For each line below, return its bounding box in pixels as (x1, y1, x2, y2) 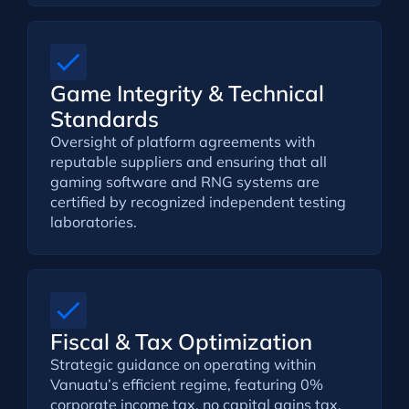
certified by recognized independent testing (49, 192, 346, 211)
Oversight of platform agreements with (49, 131, 315, 151)
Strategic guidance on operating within (49, 354, 316, 373)
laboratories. (49, 212, 137, 231)
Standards (49, 104, 159, 132)
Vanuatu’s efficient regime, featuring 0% (49, 374, 323, 393)
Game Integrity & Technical (49, 79, 324, 107)
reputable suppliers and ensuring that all (49, 152, 327, 171)
